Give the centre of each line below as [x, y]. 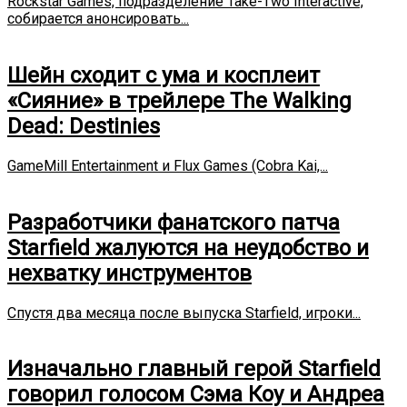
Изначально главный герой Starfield [194, 369]
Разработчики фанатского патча [174, 222]
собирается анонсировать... [98, 18]
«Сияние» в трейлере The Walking [179, 100]
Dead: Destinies [84, 126]
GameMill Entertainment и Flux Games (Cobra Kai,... [168, 165]
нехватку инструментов [129, 273]
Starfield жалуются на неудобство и [188, 248]
